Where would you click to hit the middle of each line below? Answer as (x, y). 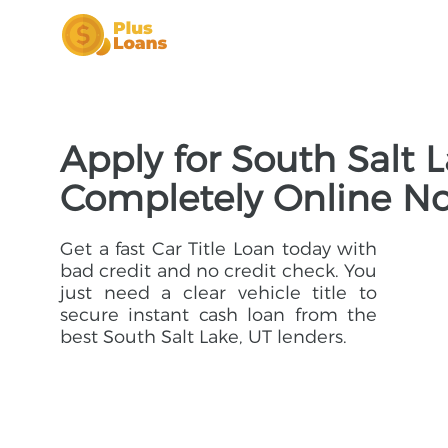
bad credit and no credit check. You (219, 271)
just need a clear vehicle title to (219, 293)
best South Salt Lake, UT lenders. (203, 337)
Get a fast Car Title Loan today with (219, 249)
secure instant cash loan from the (219, 315)
